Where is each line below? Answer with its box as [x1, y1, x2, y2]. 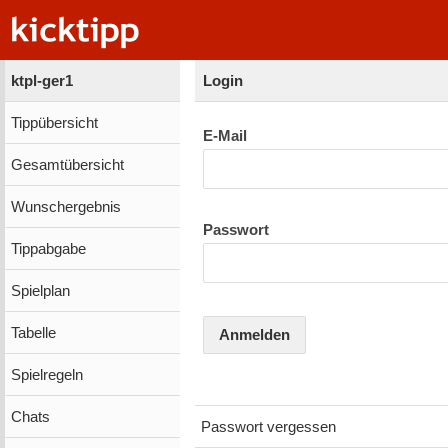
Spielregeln [10, 366, 83, 383]
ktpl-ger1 [10, 72, 73, 89]
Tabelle [10, 324, 56, 341]
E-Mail [203, 128, 248, 145]
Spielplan [10, 282, 70, 299]
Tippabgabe [10, 240, 86, 257]
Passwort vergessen [200, 419, 336, 436]
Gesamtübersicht [10, 156, 124, 173]
